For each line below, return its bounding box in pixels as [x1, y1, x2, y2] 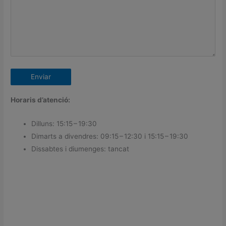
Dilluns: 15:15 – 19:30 [31, 119, 97, 128]
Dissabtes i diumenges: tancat [31, 144, 130, 153]
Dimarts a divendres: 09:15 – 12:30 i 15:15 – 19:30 [31, 132, 189, 140]
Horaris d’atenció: [11, 95, 71, 104]
